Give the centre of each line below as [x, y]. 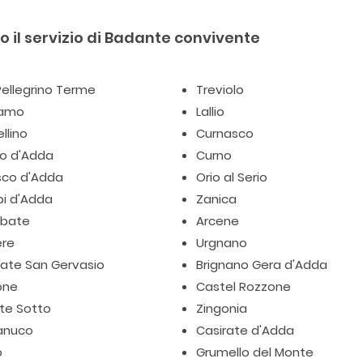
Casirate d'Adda [246, 330]
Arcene [218, 221]
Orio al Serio [232, 177]
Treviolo [220, 90]
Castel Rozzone [244, 286]
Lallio [211, 111]
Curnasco [225, 133]
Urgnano [222, 243]
